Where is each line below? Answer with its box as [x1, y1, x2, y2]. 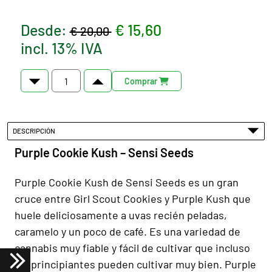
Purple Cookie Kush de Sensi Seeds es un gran [15, 175, 239, 189]
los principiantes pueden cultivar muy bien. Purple [15, 257, 256, 271]
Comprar [124, 75, 159, 86]
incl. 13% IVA [20, 39, 103, 57]
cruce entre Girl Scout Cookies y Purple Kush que [15, 191, 251, 205]
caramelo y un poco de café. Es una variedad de [15, 224, 240, 238]
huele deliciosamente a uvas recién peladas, [15, 208, 227, 222]
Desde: [20, 21, 70, 39]
